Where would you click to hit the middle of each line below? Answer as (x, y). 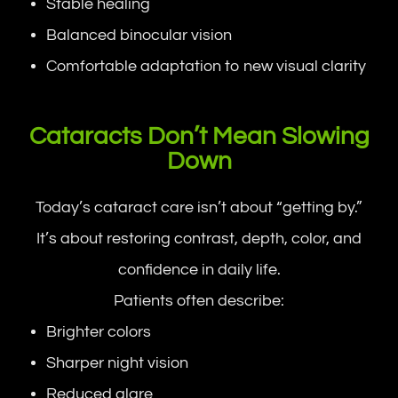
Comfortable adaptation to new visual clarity (207, 66)
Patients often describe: (199, 301)
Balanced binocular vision (139, 35)
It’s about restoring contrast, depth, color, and (199, 239)
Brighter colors (99, 332)
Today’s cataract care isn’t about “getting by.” (199, 207)
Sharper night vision (118, 363)
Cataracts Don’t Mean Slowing (199, 136)
